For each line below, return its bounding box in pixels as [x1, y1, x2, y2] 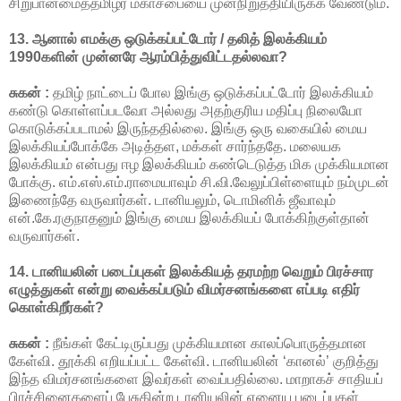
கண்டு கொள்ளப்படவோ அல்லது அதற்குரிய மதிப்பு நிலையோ [9, 102, 363, 118]
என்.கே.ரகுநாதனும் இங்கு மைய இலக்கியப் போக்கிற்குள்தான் [9, 209, 370, 226]
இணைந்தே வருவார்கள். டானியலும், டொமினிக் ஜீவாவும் [9, 192, 336, 208]
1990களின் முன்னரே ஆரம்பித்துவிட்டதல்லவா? [9, 48, 287, 64]
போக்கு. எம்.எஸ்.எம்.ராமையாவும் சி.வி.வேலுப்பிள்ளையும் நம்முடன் [9, 174, 389, 190]
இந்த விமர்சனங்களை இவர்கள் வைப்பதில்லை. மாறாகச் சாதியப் [9, 371, 383, 387]
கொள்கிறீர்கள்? [9, 299, 104, 315]
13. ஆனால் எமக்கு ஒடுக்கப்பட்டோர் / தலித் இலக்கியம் [9, 30, 327, 47]
